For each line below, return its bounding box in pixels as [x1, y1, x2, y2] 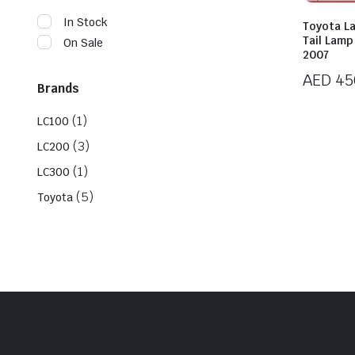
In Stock [63, 14, 108, 29]
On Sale [63, 35, 103, 50]
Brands [37, 80, 79, 96]
